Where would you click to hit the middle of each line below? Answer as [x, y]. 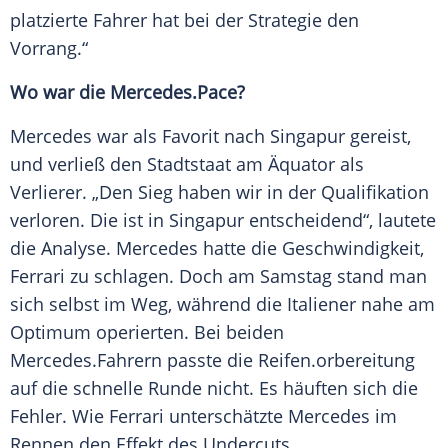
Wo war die [60, 92]
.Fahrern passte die [175, 360]
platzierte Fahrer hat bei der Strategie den [184, 20]
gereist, [378, 136]
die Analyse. [63, 248]
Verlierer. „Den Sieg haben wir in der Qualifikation [219, 192]
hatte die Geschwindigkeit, [311, 248]
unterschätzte [226, 416]
